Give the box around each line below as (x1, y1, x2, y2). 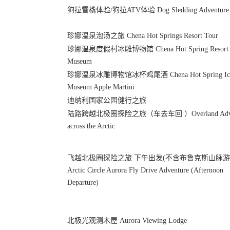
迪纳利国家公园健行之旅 (67, 97, 146, 104)
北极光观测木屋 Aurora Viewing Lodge (67, 217, 187, 224)
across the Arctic (67, 122, 115, 130)
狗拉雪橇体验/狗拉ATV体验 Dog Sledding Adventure (67, 6, 229, 14)
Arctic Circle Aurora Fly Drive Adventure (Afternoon (67, 166, 223, 174)
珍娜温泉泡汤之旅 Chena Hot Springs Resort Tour (67, 32, 218, 40)
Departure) (67, 179, 99, 186)
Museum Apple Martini (67, 83, 135, 91)
